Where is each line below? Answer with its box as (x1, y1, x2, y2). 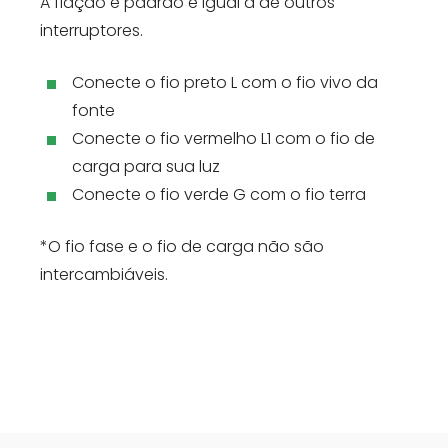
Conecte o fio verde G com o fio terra (72, 182, 366, 206)
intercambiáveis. (40, 262, 168, 286)
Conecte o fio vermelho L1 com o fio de (72, 126, 375, 150)
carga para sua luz (72, 154, 220, 178)
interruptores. (40, 18, 143, 42)
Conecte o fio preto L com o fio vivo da (72, 70, 378, 94)
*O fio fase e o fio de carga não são (40, 234, 324, 258)
